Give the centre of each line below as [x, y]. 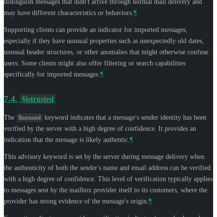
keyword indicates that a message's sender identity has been [124, 117]
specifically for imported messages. [52, 74]
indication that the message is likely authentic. [67, 139]
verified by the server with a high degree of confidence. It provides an [100, 128]
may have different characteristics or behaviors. [69, 13]
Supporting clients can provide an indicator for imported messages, [96, 30]
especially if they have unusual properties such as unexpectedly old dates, [104, 41]
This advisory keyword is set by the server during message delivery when [104, 156]
